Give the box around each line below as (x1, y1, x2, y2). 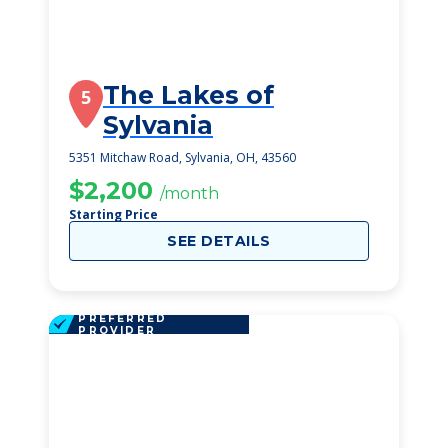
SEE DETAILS (167, 232, 271, 250)
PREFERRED (78, 311, 168, 325)
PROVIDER (78, 323, 156, 337)
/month (160, 184, 219, 203)
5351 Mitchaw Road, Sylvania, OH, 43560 (69, 149, 296, 166)
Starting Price (69, 206, 158, 223)
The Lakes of (103, 80, 274, 110)
